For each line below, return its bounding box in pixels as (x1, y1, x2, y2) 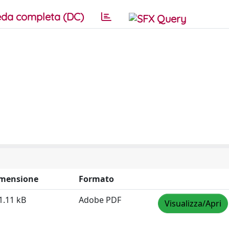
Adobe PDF (79, 194, 121, 205)
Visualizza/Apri (165, 198, 221, 209)
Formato (79, 173, 114, 185)
